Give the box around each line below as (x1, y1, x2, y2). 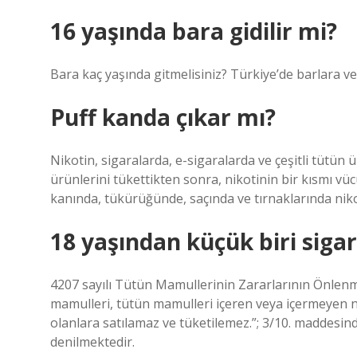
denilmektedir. (50, 333, 135, 351)
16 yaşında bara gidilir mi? (50, 16, 337, 46)
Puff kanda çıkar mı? (50, 102, 276, 132)
